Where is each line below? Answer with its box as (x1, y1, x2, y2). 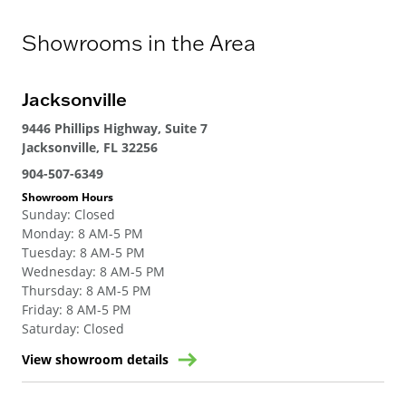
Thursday (22, 282, 79, 299)
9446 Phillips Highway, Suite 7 (22, 120, 208, 137)
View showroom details (22, 351, 169, 368)
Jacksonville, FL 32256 (22, 139, 158, 156)
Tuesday (22, 244, 72, 261)
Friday (22, 301, 59, 318)
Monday (22, 225, 71, 242)
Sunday (22, 206, 67, 223)
